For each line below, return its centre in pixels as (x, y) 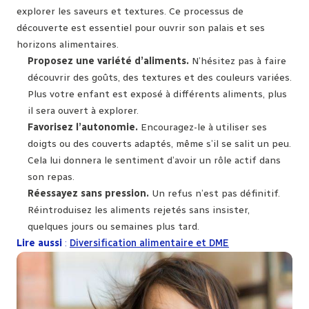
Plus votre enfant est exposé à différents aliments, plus (157, 94)
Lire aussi (41, 243)
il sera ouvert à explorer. (83, 110)
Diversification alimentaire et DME (149, 243)
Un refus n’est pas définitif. (215, 193)
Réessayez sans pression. (88, 193)
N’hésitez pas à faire (238, 61)
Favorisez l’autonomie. (83, 127)
